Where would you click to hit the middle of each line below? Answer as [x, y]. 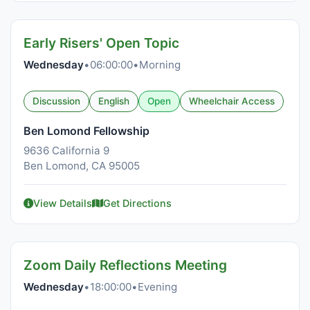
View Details [63, 203]
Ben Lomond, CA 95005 [82, 166]
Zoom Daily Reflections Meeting [125, 265]
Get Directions [137, 203]
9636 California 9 [66, 151]
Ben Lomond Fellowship [86, 131]
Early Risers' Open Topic [101, 43]
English [114, 101]
